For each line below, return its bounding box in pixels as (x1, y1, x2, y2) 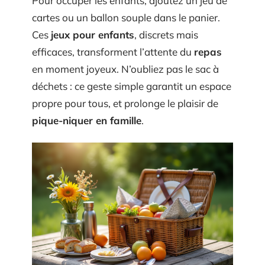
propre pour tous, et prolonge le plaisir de (32, 97, 218, 109)
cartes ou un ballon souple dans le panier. (32, 11, 220, 24)
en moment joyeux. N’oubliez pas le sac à (32, 63, 219, 75)
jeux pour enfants (51, 28, 134, 41)
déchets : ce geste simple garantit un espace (32, 80, 231, 92)
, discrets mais (134, 28, 198, 41)
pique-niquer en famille (32, 114, 141, 127)
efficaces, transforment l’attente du (32, 46, 194, 58)
